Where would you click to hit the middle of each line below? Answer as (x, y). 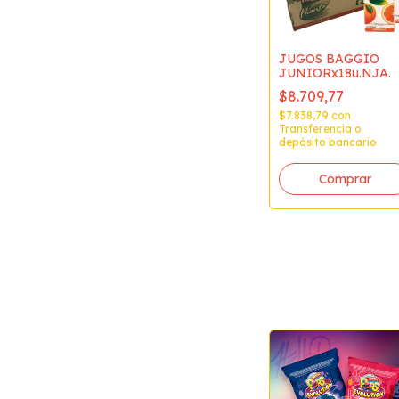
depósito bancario (328, 142)
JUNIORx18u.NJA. (335, 73)
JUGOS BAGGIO (329, 59)
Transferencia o (320, 129)
